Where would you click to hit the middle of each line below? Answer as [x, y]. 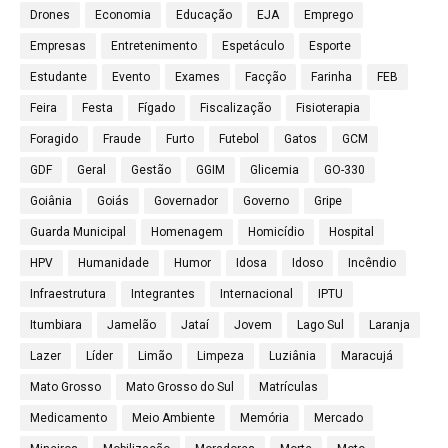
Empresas [58, 46]
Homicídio [276, 232]
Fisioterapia [328, 108]
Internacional [256, 294]
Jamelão [131, 325]
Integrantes [163, 294]
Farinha [331, 77]
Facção [265, 77]
